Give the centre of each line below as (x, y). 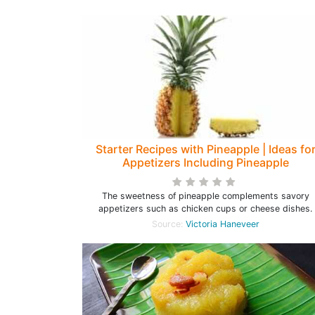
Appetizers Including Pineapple (205, 163)
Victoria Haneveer (222, 224)
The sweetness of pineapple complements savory (205, 196)
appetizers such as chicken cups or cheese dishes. (205, 209)
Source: (168, 224)
